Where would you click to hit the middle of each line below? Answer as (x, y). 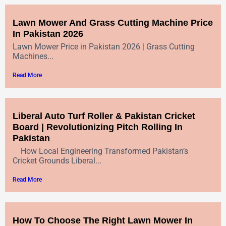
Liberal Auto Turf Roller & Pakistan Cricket (104, 116)
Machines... (33, 56)
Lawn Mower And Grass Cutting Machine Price (113, 22)
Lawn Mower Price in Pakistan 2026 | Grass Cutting (104, 46)
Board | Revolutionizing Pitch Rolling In (98, 127)
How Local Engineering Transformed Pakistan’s (100, 151)
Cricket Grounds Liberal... (57, 160)
